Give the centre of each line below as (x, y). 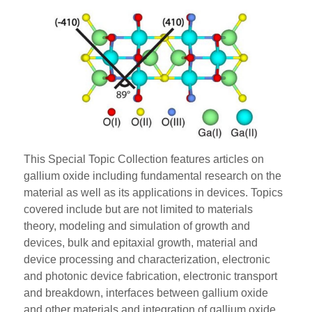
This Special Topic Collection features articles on (144, 159)
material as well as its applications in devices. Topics (154, 193)
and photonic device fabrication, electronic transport (151, 276)
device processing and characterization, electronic (147, 260)
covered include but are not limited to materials (139, 210)
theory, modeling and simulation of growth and (137, 226)
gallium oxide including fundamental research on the (153, 176)
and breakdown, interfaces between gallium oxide (146, 293)
